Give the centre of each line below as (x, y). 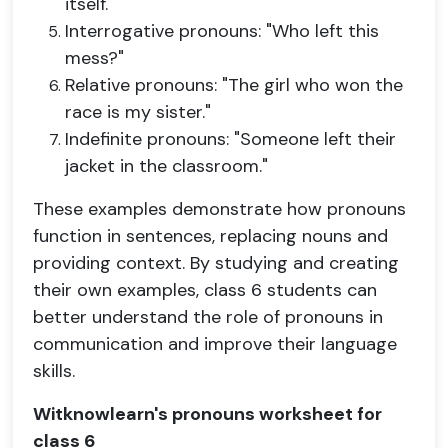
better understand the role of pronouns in (208, 317)
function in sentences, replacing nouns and (210, 236)
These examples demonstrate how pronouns (219, 209)
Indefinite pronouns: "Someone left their (230, 139)
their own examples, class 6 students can (205, 290)
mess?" (94, 58)
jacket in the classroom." (166, 166)
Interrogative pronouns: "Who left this (222, 31)
